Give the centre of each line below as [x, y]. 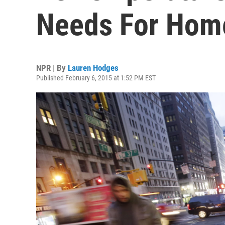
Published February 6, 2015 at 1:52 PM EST [96, 78]
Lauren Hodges [93, 68]
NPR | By [52, 68]
